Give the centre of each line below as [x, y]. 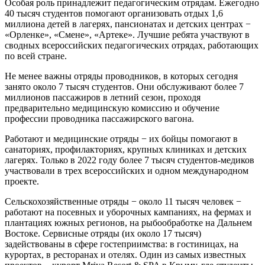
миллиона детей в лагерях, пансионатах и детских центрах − [128, 24]
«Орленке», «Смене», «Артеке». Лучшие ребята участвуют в [127, 35]
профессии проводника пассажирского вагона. [99, 119]
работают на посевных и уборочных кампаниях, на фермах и [128, 212]
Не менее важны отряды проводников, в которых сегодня [121, 76]
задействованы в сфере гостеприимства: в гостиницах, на [122, 244]
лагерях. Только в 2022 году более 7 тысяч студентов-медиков [130, 160]
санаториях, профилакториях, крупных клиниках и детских [126, 150]
